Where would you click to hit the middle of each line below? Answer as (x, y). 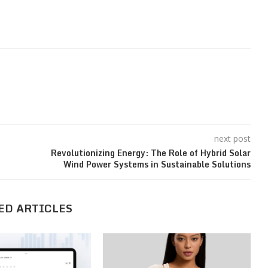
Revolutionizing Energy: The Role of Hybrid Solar (150, 153)
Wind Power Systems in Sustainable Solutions (157, 164)
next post (232, 138)
